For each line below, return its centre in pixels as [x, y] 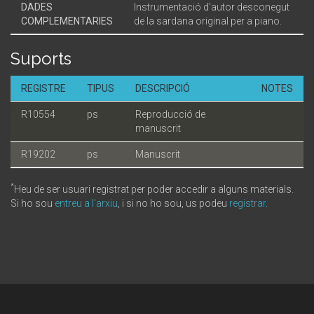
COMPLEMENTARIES [67, 21]
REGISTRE [43, 88]
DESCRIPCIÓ [163, 88]
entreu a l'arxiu [86, 203]
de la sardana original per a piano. [208, 21]
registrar [247, 203]
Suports [41, 58]
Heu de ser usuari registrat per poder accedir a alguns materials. [154, 189]
